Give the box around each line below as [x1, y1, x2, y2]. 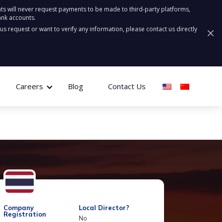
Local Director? [78, 204, 129, 212]
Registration [3, 210, 46, 218]
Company [3, 204, 34, 212]
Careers [15, 81, 43, 91]
